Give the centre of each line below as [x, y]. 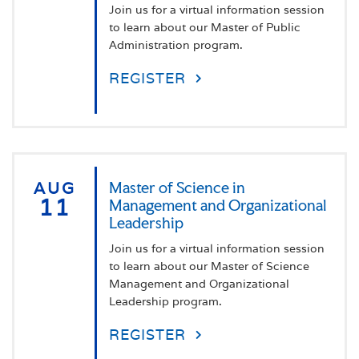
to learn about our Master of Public [205, 27]
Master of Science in [177, 187]
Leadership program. [165, 301]
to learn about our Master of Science [209, 266]
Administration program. [176, 44]
